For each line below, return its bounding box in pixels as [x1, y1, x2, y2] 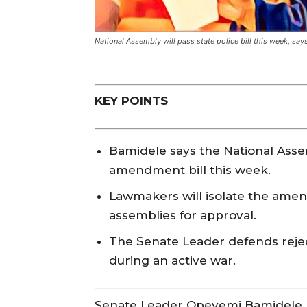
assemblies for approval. [109, 208, 256, 223]
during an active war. [109, 254, 236, 268]
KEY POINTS [95, 94, 168, 108]
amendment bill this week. [109, 163, 271, 177]
